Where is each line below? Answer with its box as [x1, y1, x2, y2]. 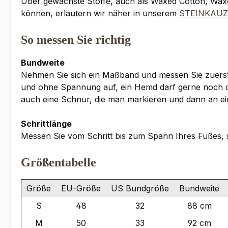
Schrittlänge [21, 119, 72, 129]
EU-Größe [61, 183, 101, 194]
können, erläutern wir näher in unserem [21, 8, 179, 19]
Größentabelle [21, 156, 96, 169]
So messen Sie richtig [21, 33, 131, 47]
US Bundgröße [111, 183, 169, 194]
